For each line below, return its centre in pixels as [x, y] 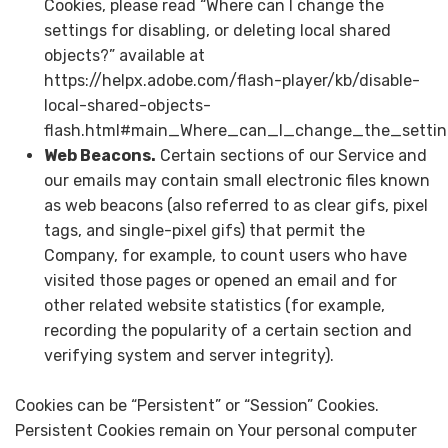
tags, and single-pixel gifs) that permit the [204, 230]
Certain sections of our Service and [291, 155]
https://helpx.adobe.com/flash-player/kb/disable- [231, 80]
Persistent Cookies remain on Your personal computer [216, 431]
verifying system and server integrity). [188, 355]
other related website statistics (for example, [214, 305]
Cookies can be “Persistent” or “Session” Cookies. [197, 406]
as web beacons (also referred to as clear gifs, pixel [235, 205]
